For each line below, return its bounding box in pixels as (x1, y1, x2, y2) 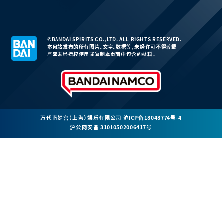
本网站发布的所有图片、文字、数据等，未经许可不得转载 (47, 44, 177, 49)
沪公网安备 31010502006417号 (70, 125, 152, 130)
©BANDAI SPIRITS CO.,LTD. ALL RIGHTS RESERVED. (47, 36, 182, 42)
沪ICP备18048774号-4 (123, 115, 182, 120)
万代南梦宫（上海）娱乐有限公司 (40, 115, 123, 120)
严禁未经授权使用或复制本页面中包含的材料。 (47, 51, 156, 56)
